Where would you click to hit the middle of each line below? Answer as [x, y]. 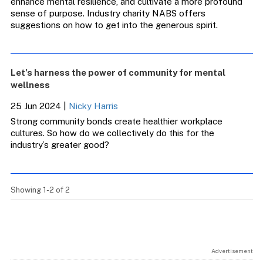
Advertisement [232, 250]
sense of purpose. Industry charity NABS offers [108, 13]
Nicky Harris [93, 106]
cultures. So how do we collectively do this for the [112, 133]
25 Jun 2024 [36, 106]
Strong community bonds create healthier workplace [116, 121]
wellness [30, 85]
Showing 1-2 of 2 [40, 190]
